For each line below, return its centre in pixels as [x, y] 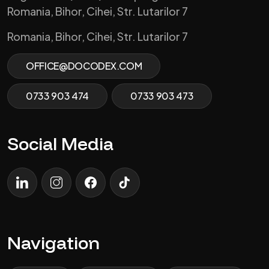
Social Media [60, 144]
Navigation [53, 243]
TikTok [138, 189]
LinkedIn [38, 189]
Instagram [76, 189]
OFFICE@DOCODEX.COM [84, 66]
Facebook [110, 189]
